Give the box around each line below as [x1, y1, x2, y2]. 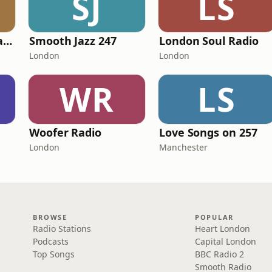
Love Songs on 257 [159, 125, 257, 140]
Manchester [159, 141, 208, 153]
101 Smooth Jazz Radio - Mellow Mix [3, 33, 13, 48]
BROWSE [33, 212, 67, 222]
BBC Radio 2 [194, 248, 244, 260]
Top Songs [33, 248, 75, 260]
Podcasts [33, 236, 69, 247]
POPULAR [194, 212, 234, 222]
